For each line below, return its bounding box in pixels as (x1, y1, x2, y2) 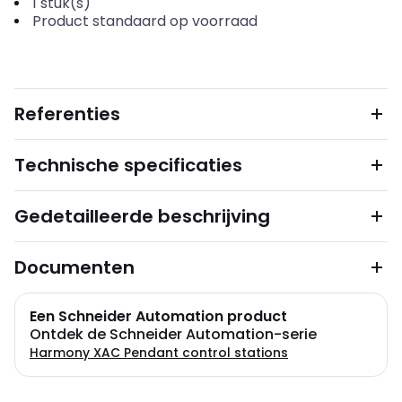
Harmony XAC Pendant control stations (30, 344, 288, 362)
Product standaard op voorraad (31, 11, 258, 31)
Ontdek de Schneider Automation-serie (30, 324, 317, 345)
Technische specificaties (14, 153, 242, 178)
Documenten (14, 255, 135, 280)
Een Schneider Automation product (30, 306, 287, 327)
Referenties (14, 101, 120, 127)
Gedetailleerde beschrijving (14, 204, 270, 229)
